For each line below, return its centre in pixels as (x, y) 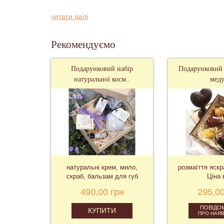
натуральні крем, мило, (102, 167)
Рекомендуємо (83, 44)
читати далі (69, 16)
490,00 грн (102, 192)
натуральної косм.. (102, 79)
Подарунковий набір (102, 69)
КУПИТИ (102, 210)
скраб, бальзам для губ (102, 176)
